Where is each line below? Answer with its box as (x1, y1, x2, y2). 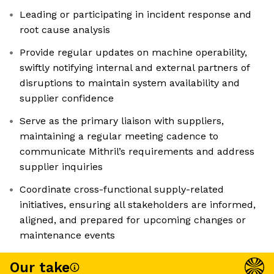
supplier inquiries (20, 161, 103, 173)
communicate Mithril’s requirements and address (20, 146, 254, 158)
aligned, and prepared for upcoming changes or (20, 214, 246, 226)
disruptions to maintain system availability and (20, 77, 240, 89)
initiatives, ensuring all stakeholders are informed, (20, 199, 256, 211)
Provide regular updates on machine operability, (20, 46, 247, 59)
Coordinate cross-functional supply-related (20, 183, 224, 196)
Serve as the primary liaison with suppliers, (20, 115, 224, 127)
